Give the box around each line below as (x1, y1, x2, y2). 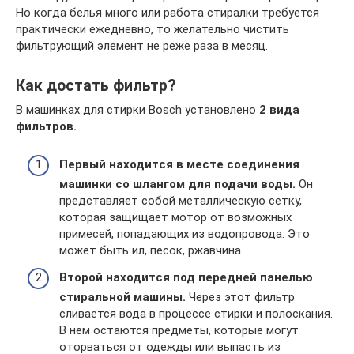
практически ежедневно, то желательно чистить (16, 21, 289, 36)
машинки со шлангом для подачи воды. (59, 177, 296, 192)
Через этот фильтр (186, 289, 295, 304)
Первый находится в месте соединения (59, 157, 299, 172)
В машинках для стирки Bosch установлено (16, 102, 259, 117)
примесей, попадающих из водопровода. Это (59, 227, 310, 242)
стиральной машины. (59, 289, 186, 304)
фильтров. (16, 119, 77, 134)
